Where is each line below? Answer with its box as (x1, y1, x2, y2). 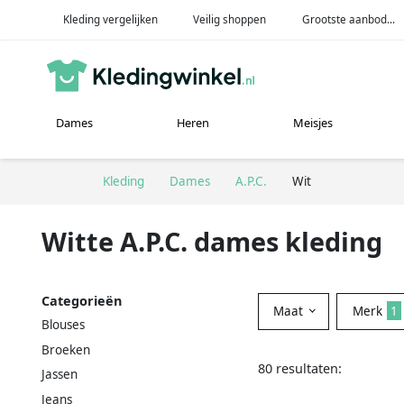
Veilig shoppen (193, 12, 267, 26)
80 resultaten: (258, 359, 342, 377)
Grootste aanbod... (302, 12, 396, 26)
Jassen (41, 366, 78, 383)
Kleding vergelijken (62, 12, 158, 26)
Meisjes (293, 115, 334, 132)
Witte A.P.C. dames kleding (41, 223, 382, 259)
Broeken (41, 341, 90, 358)
